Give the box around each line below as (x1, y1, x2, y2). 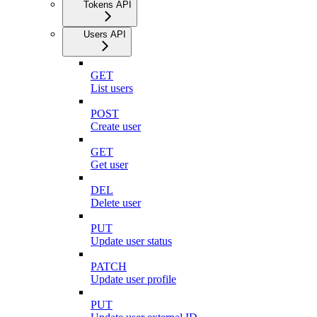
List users (91, 81, 133, 94)
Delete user (91, 196, 141, 209)
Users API (83, 28, 126, 40)
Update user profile (91, 272, 176, 285)
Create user (91, 120, 141, 132)
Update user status (91, 234, 172, 247)
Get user (91, 158, 128, 171)
